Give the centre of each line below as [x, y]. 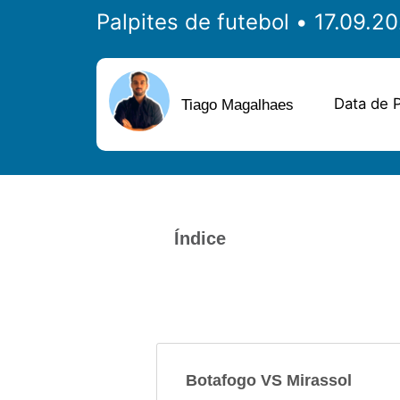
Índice [200, 238]
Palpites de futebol [193, 21]
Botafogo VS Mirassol [269, 380]
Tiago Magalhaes [238, 105]
